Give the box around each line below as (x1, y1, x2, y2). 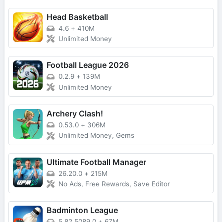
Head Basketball (47, 11, 108, 22)
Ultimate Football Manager (47, 157, 146, 167)
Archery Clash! (47, 108, 103, 118)
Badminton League (47, 205, 118, 216)
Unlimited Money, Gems (58, 131, 134, 140)
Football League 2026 (47, 60, 129, 70)
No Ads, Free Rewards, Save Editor (58, 180, 170, 188)
